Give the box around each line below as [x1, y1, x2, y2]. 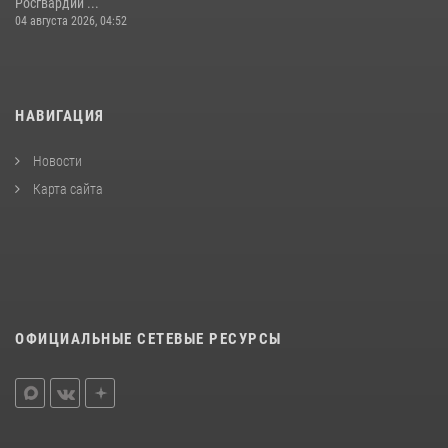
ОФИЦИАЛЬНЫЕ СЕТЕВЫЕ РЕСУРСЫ [15, 330, 282, 349]
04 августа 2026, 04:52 [15, 14, 127, 29]
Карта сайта [30, 181, 103, 198]
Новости [30, 153, 82, 170]
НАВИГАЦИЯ [15, 107, 105, 126]
